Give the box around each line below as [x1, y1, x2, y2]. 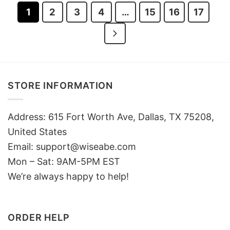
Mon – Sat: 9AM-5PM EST [8, 156, 120, 167]
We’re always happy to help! [8, 171, 129, 182]
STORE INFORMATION [8, 80, 113, 91]
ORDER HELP [8, 212, 70, 223]
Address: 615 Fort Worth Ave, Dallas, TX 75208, [8, 111, 214, 123]
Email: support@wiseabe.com [8, 141, 136, 152]
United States [8, 126, 67, 138]
